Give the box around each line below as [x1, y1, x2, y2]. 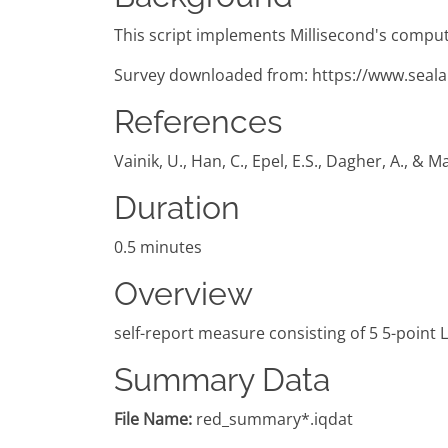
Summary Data [114, 361, 330, 399]
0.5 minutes [114, 236, 202, 259]
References [114, 103, 282, 141]
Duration [114, 189, 240, 227]
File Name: [114, 408, 192, 431]
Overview [114, 275, 253, 313]
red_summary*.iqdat [192, 408, 353, 431]
